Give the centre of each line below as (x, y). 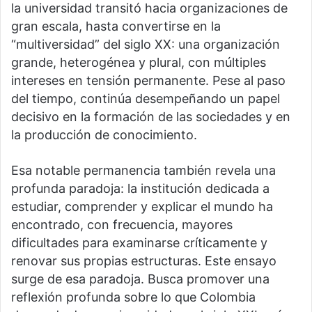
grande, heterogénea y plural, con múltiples (139, 63)
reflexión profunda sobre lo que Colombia (133, 297)
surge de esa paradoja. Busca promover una (140, 279)
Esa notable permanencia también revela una (143, 171)
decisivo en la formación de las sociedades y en (151, 117)
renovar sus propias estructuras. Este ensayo (144, 261)
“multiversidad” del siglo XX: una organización (146, 45)
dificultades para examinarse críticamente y (139, 243)
